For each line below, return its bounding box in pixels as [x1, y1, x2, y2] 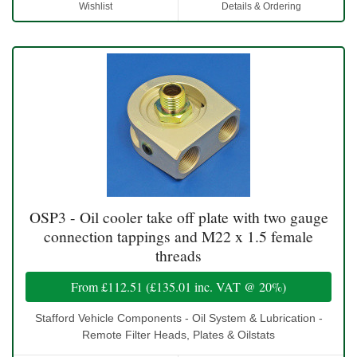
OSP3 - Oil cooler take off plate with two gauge [29, 206, 328, 228]
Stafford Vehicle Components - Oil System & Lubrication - [34, 311, 323, 324]
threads [155, 244, 202, 266]
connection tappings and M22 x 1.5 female [44, 225, 313, 247]
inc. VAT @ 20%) [191, 277, 286, 295]
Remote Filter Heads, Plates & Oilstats [82, 328, 275, 341]
